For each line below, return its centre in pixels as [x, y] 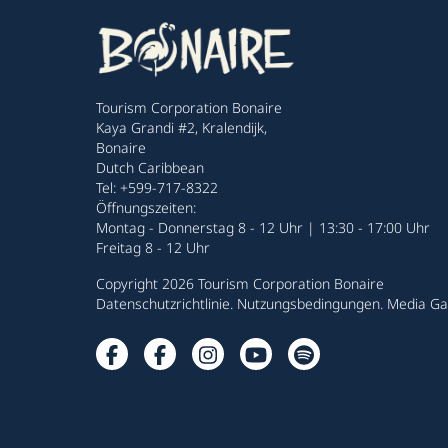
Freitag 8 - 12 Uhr [153, 247]
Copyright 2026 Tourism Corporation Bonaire [240, 283]
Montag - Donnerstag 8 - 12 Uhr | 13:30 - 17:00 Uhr [263, 227]
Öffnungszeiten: [146, 207]
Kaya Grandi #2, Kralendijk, [181, 127]
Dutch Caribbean [150, 167]
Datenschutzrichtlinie [163, 303]
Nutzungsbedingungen [308, 303]
